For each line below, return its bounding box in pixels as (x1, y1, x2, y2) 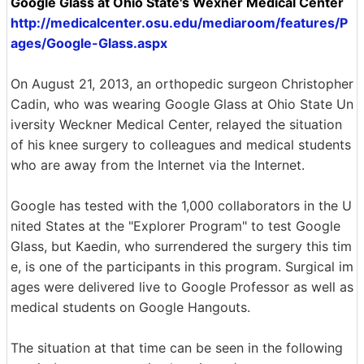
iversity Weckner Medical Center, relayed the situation (11, 116, 342, 132)
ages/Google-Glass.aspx (11, 35, 167, 51)
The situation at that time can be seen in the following (11, 340, 343, 356)
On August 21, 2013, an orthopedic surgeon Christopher (11, 76, 353, 92)
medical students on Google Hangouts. (11, 299, 250, 315)
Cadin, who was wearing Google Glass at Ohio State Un (11, 96, 353, 112)
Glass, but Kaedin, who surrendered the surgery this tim (11, 238, 352, 254)
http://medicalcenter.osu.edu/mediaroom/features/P (11, 15, 348, 31)
